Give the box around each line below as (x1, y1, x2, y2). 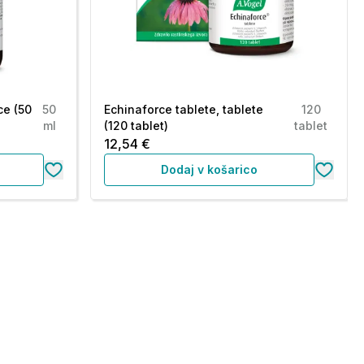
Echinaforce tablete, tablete (103, 102, 263, 116)
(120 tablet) (103, 119, 168, 132)
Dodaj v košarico (160, 162, 258, 176)
